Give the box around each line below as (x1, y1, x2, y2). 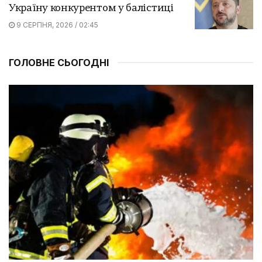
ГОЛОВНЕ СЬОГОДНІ (9, 56, 109, 68)
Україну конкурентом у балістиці (9, 3, 174, 13)
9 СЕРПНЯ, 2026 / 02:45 (15, 20, 98, 29)
